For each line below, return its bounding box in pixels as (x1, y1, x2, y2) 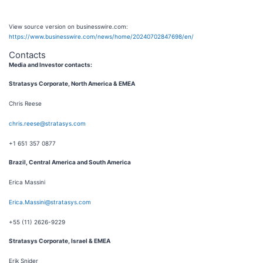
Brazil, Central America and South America (9, 159, 131, 166)
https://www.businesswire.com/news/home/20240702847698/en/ (9, 33, 194, 40)
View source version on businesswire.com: (9, 23, 128, 30)
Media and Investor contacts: (9, 61, 92, 68)
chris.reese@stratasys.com (9, 120, 86, 127)
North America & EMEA (71, 80, 135, 87)
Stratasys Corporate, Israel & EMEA (9, 237, 110, 244)
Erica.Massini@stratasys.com (9, 198, 91, 205)
